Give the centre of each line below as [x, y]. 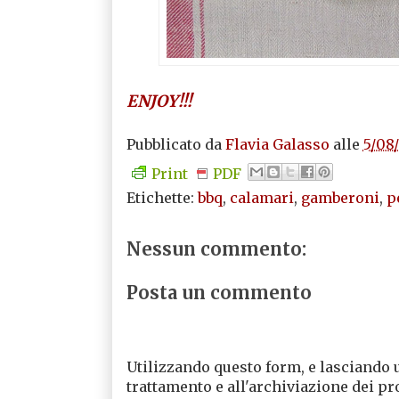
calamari [261, 197]
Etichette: [162, 197]
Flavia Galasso [277, 144]
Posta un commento [219, 292]
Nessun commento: [216, 248]
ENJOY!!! [159, 101]
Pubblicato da [175, 144]
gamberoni [340, 197]
